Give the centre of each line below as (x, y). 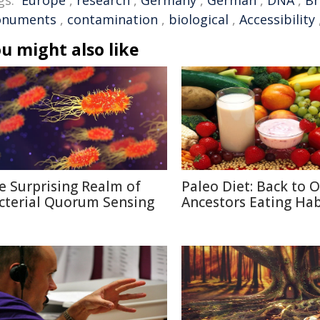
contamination (112, 19)
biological (199, 19)
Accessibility (277, 19)
